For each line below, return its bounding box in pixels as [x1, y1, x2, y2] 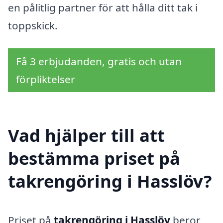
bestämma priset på [8, 146, 180, 170]
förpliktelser [16, 72, 75, 86]
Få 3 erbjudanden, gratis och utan [16, 54, 182, 68]
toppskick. [8, 18, 58, 32]
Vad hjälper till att [8, 123, 165, 147]
